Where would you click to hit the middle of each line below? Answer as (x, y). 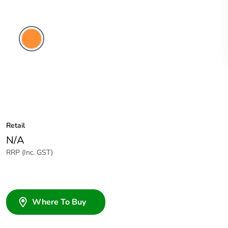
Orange (32, 65)
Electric (31, 57)
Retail (16, 126)
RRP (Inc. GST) (30, 153)
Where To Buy (59, 202)
